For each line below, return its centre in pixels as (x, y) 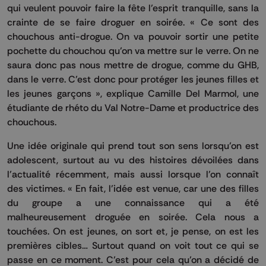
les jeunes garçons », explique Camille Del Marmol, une (133, 93)
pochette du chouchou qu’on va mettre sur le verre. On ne (133, 50)
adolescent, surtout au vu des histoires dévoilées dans (133, 159)
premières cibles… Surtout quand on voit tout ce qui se (133, 245)
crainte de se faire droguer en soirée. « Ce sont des (133, 22)
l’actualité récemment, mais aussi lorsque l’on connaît (133, 174)
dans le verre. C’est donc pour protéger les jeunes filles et (133, 79)
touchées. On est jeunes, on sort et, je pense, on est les (133, 231)
